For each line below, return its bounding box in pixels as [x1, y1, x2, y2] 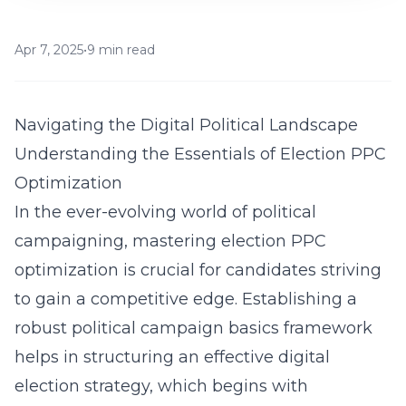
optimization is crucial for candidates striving [14, 260, 382, 280]
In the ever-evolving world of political [14, 202, 316, 222]
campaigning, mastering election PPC [14, 231, 326, 251]
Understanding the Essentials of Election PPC [14, 144, 386, 164]
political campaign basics [72, 318, 279, 338]
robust [14, 318, 72, 338]
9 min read [87, 42, 155, 58]
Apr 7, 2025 [14, 42, 83, 58]
